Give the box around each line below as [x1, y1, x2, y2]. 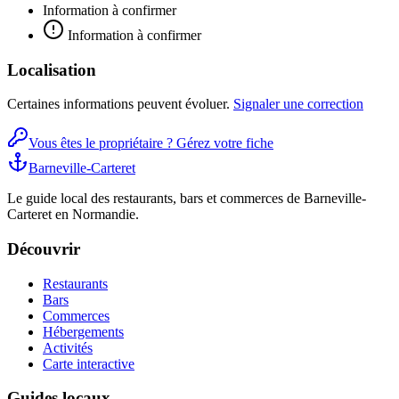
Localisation [7, 60, 96, 79]
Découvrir [7, 239, 80, 258]
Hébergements [43, 323, 124, 339]
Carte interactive [43, 355, 134, 371]
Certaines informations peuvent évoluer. [7, 96, 230, 112]
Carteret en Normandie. [7, 207, 139, 223]
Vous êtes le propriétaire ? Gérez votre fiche [28, 135, 273, 151]
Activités [43, 339, 93, 355]
